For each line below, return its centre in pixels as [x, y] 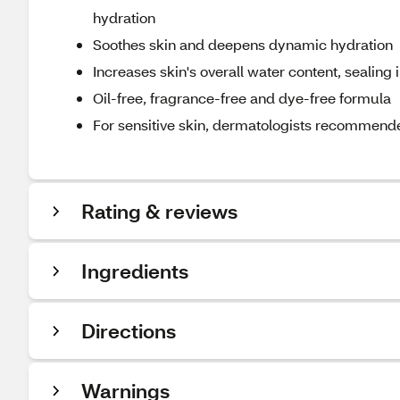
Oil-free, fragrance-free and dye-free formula [242, 98]
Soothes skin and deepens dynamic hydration [243, 44]
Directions [129, 331]
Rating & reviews [159, 211]
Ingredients [135, 271]
